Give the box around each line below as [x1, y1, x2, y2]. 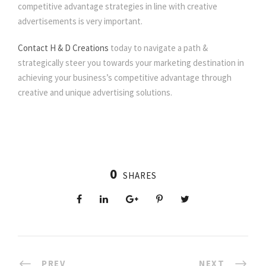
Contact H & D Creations [18, 42, 109, 54]
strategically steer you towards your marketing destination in [18, 57, 244, 69]
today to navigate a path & [109, 42, 208, 54]
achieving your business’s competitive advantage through [18, 72, 232, 84]
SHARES [122, 170, 157, 182]
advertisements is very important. [18, 15, 142, 27]
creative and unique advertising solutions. [18, 87, 172, 99]
